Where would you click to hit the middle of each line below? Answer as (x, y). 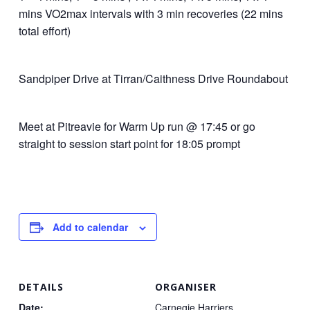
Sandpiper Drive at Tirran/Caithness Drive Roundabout (153, 79)
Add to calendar (90, 227)
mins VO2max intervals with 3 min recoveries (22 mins (151, 13)
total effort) (44, 31)
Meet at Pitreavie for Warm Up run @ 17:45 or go (137, 126)
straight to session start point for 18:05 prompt (129, 144)
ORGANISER (186, 287)
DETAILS (41, 287)
